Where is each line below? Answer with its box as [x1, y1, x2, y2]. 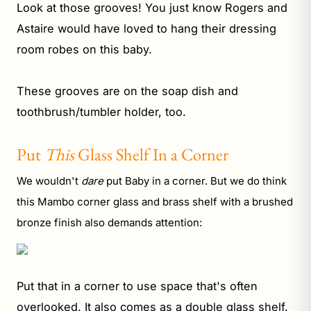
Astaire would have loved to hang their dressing [17, 21, 276, 35]
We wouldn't [17, 174, 81, 187]
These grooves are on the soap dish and [17, 83, 238, 98]
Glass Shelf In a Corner [74, 142, 228, 165]
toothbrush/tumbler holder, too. [17, 104, 186, 119]
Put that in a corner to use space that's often [17, 278, 258, 293]
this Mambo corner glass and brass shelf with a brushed [17, 194, 293, 208]
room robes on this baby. [17, 42, 155, 56]
